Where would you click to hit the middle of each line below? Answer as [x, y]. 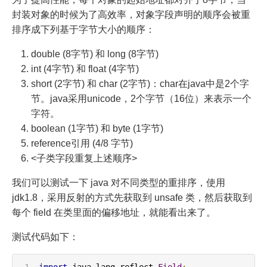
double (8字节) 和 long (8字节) [95, 54]
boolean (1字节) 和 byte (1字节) [97, 128]
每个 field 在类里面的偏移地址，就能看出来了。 [114, 212]
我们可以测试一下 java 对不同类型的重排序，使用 [119, 182]
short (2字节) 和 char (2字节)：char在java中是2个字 [140, 83]
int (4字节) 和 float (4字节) [85, 69]
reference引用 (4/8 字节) [82, 143]
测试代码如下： [45, 237]
